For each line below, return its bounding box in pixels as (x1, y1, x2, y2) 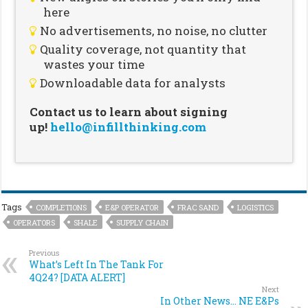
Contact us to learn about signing (30, 103, 228, 120)
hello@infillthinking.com (50, 118, 207, 135)
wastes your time (43, 56, 145, 72)
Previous (29, 247, 60, 258)
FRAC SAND (177, 201, 219, 212)
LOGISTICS (237, 201, 274, 212)
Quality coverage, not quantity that (40, 41, 247, 57)
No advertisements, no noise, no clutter (40, 22, 268, 38)
